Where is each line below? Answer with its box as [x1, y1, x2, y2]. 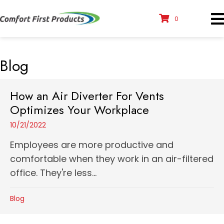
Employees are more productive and [10, 138, 173, 151]
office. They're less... [10, 166, 96, 179]
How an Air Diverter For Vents [10, 87, 164, 104]
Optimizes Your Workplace [10, 101, 149, 118]
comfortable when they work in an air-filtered [10, 152, 213, 165]
